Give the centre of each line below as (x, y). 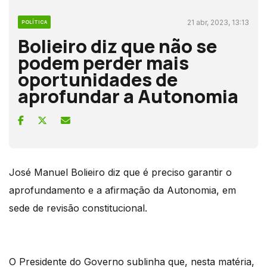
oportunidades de (98, 79)
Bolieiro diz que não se (117, 46)
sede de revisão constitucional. (78, 208)
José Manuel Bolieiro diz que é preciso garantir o (120, 172)
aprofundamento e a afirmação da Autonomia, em (122, 190)
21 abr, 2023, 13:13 (218, 22)
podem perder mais (103, 62)
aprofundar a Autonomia (128, 96)
